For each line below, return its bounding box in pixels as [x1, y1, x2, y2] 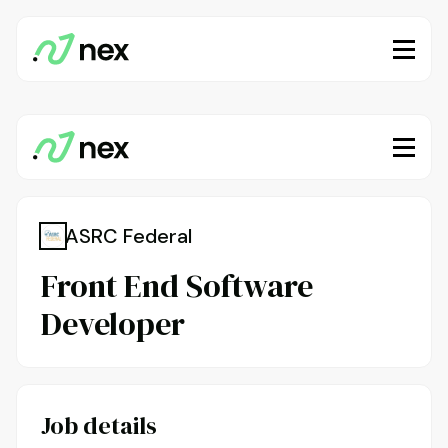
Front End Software [41, 264, 313, 309]
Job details [41, 409, 157, 443]
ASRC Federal [65, 223, 192, 250]
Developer [41, 302, 185, 347]
